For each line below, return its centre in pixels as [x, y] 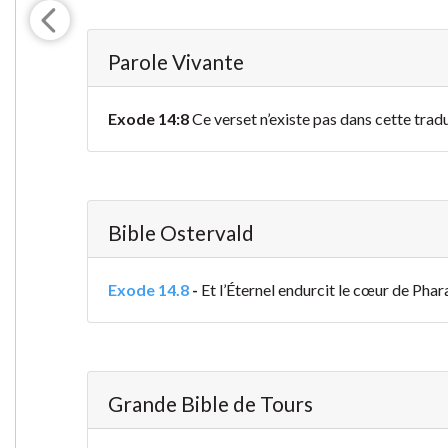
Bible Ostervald [180, 233]
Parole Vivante [175, 62]
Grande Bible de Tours [210, 404]
